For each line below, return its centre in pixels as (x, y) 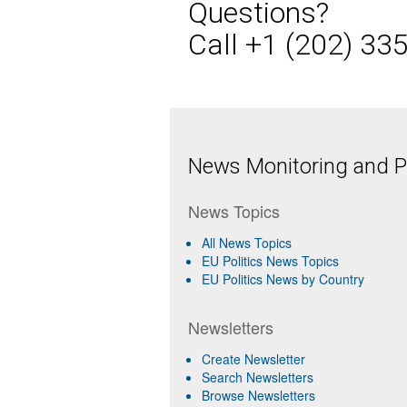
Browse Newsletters (258, 396)
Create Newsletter (253, 359)
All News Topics (247, 243)
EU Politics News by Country (283, 279)
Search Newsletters (258, 377)
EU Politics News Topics (270, 261)
